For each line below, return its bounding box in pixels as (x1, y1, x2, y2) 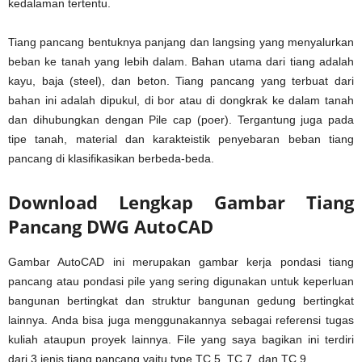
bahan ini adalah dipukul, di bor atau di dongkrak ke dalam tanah (8, 94, 354, 107)
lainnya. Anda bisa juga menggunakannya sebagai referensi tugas (8, 314, 354, 327)
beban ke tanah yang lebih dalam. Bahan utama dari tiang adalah (8, 55, 354, 69)
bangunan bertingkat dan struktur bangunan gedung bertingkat (8, 294, 354, 308)
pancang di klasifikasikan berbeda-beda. (8, 152, 214, 166)
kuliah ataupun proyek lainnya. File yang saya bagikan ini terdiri (8, 333, 354, 347)
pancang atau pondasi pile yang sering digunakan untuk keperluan (8, 275, 354, 288)
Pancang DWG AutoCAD (8, 214, 213, 239)
